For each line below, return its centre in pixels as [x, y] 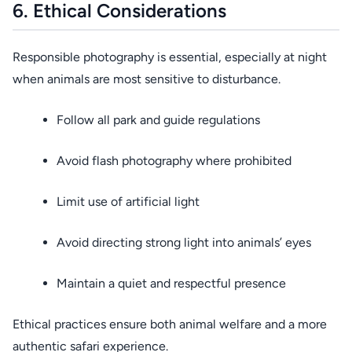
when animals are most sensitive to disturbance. [147, 79]
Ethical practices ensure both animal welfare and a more [170, 324]
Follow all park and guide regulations [158, 120]
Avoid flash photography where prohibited [174, 161]
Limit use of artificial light [128, 202]
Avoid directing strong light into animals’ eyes [184, 242]
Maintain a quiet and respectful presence [171, 283]
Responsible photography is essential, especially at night [170, 57]
